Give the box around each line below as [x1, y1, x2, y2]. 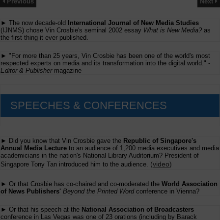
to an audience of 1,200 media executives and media [67, 144, 219, 152]
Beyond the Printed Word [63, 187, 134, 195]
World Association [162, 180, 218, 188]
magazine [52, 67, 82, 75]
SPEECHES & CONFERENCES [10, 99, 167, 111]
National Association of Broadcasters [82, 205, 194, 213]
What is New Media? [143, 27, 202, 34]
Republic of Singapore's [123, 137, 196, 144]
